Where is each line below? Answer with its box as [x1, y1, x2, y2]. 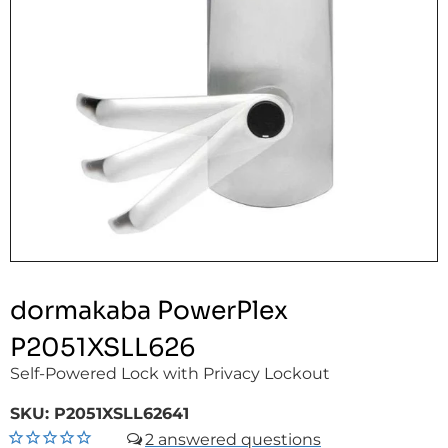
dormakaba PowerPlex [10, 295, 288, 326]
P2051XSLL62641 [54, 404, 189, 423]
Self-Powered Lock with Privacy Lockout [10, 364, 330, 383]
